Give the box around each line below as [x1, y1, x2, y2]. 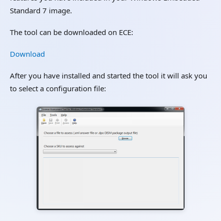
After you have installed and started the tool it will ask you [10, 71, 207, 80]
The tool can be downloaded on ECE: [10, 27, 133, 37]
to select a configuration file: [10, 83, 106, 93]
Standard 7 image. [10, 5, 72, 15]
